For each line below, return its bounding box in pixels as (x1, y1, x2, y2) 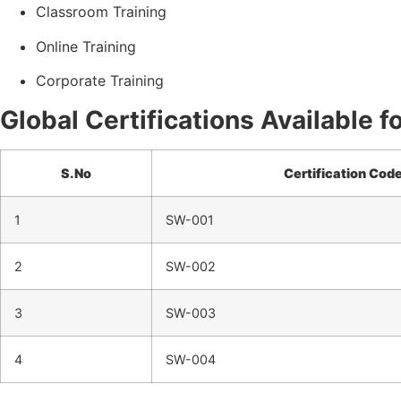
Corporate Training (36, 72, 164, 90)
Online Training (36, 37, 136, 55)
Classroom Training (36, 3, 166, 21)
